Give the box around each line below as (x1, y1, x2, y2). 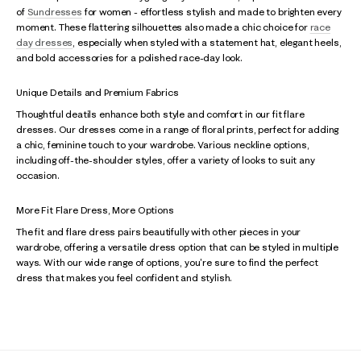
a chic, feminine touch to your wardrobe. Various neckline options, (16, 139, 309, 151)
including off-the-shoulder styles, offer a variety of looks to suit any (16, 154, 315, 166)
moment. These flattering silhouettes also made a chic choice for (16, 21, 310, 33)
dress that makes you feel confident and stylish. (16, 272, 233, 284)
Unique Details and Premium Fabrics (16, 86, 179, 98)
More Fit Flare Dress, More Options (16, 204, 174, 216)
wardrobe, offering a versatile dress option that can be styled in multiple (16, 241, 339, 253)
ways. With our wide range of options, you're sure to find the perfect (16, 256, 318, 268)
